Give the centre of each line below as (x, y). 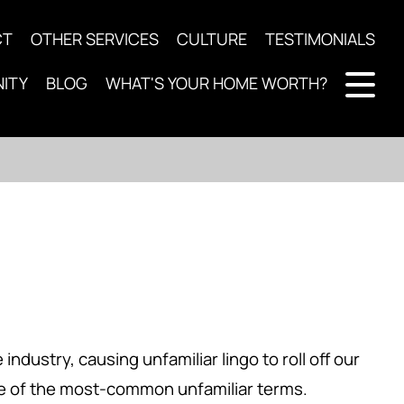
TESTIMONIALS (320, 39)
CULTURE (212, 39)
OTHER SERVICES (95, 39)
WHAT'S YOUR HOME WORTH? (216, 83)
